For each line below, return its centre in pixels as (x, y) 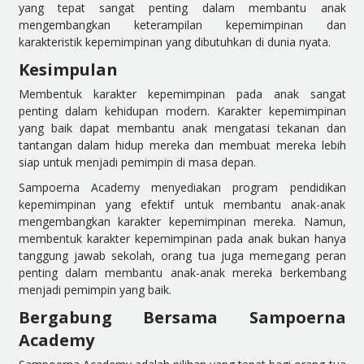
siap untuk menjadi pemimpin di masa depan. (137, 162)
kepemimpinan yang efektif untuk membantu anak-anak (182, 204)
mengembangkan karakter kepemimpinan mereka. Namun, (182, 221)
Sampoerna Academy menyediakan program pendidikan (182, 187)
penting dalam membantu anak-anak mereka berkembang (182, 272)
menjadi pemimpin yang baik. (95, 289)
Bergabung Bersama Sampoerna (182, 317)
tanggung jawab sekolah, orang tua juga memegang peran (182, 255)
